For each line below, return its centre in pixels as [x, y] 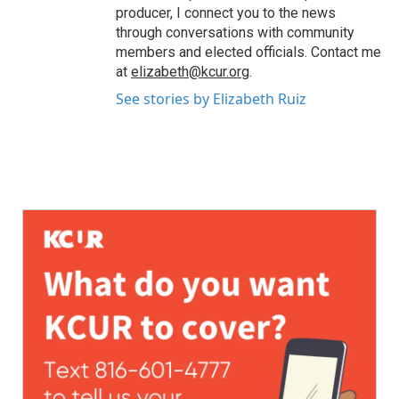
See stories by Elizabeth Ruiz [211, 99]
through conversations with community [235, 33]
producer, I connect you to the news [226, 13]
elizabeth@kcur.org [190, 72]
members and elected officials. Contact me [248, 52]
